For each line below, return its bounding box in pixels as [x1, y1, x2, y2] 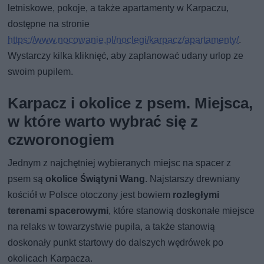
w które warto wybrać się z [8, 113, 199, 131]
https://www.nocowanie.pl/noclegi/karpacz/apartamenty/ [8, 34, 239, 46]
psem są [8, 173, 46, 185]
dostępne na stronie [8, 18, 90, 30]
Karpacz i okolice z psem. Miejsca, [8, 94, 253, 113]
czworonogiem [8, 131, 115, 149]
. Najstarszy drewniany [145, 173, 240, 185]
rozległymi [173, 189, 220, 201]
